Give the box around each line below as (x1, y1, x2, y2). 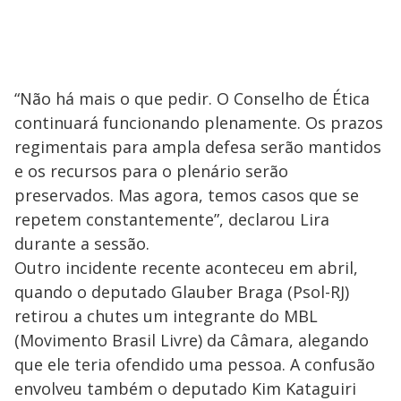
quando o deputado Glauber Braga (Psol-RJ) (14, 280, 349, 303)
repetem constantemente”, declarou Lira (14, 208, 329, 230)
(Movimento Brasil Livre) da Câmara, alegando (14, 328, 369, 351)
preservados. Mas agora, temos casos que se (14, 183, 359, 206)
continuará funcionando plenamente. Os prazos (14, 111, 383, 133)
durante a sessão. (14, 232, 149, 254)
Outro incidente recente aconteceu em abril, (14, 256, 358, 278)
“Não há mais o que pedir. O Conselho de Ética (14, 87, 370, 109)
